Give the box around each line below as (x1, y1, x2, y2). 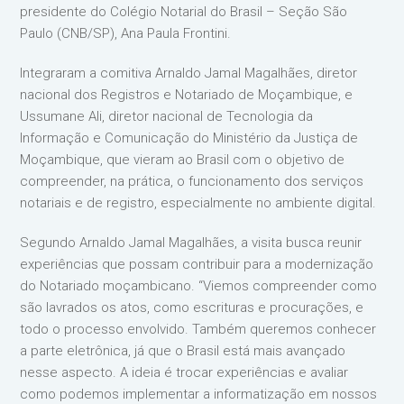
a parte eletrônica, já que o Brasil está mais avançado (20, 343, 346, 359)
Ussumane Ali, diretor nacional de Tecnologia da (20, 108, 314, 124)
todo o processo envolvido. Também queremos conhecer (20, 321, 377, 337)
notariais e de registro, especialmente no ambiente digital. (20, 195, 377, 211)
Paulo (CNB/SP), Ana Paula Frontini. (20, 25, 232, 41)
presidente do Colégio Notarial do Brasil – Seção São (20, 4, 348, 20)
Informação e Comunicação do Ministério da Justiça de (20, 130, 359, 146)
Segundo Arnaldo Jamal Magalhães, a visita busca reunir (20, 234, 363, 251)
